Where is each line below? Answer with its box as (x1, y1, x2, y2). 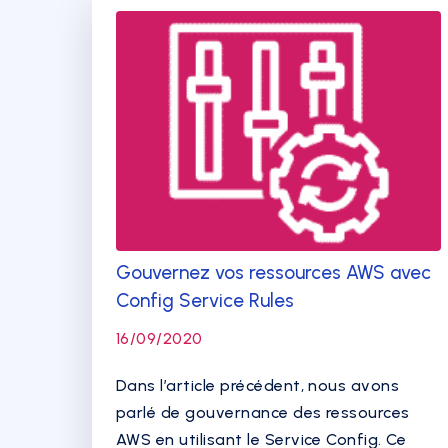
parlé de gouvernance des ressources (116, 403, 410, 422)
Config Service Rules (116, 289, 294, 312)
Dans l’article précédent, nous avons (116, 376, 400, 395)
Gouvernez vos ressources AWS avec (116, 261, 431, 284)
